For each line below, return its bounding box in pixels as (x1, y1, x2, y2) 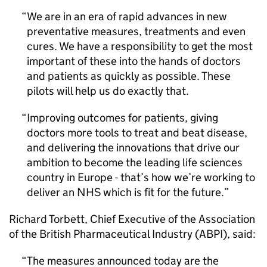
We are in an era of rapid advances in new (27, 10, 227, 23)
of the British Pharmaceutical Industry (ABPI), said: (9, 227, 256, 241)
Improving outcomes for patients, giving (27, 111, 218, 125)
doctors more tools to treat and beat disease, (27, 126, 247, 139)
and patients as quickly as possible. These (27, 69, 231, 83)
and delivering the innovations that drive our (27, 141, 240, 154)
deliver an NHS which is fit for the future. (27, 185, 224, 199)
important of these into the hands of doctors (27, 54, 241, 68)
